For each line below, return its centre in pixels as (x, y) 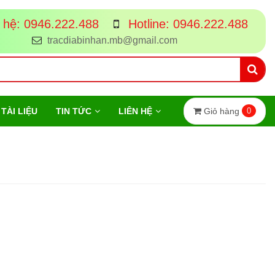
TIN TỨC (74, 111)
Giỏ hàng (222, 111)
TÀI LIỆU (19, 111)
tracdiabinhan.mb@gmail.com (112, 40)
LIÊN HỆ (135, 111)
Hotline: (149, 24)
